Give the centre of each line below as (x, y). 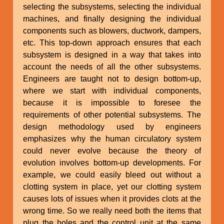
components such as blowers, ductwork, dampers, (112, 30)
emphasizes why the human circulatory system (112, 138)
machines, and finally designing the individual (112, 18)
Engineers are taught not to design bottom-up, (112, 78)
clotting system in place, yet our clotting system (112, 186)
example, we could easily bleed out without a (112, 174)
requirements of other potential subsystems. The (112, 114)
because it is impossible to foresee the (112, 102)
